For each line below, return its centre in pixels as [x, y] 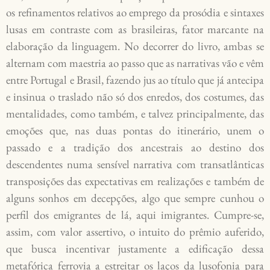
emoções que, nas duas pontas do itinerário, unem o [135, 131]
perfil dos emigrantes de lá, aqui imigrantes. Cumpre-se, [135, 215]
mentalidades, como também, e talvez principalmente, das [135, 114]
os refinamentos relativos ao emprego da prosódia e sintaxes [135, 13]
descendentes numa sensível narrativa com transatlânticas [135, 165]
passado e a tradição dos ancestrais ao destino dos [135, 148]
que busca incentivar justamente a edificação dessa [135, 249]
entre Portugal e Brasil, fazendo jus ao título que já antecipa [135, 80]
